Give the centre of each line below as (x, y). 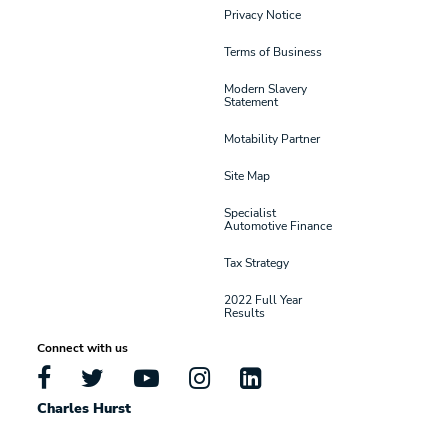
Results (244, 311)
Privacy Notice (262, 13)
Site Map (247, 174)
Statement (251, 100)
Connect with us (83, 346)
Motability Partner (272, 137)
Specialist (250, 211)
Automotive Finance (278, 224)
